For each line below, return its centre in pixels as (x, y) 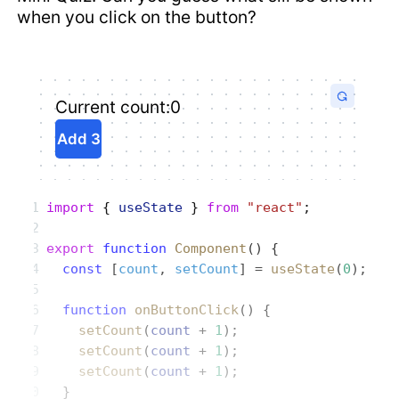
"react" (271, 207)
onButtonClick (183, 309)
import (71, 207)
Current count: (113, 107)
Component (207, 248)
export (71, 248)
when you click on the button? (137, 17)
